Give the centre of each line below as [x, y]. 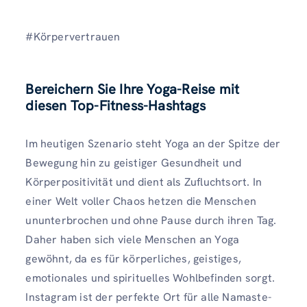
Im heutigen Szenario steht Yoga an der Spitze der [153, 144]
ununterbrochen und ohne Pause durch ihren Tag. [151, 221]
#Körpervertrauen [73, 36]
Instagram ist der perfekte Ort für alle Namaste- [148, 297]
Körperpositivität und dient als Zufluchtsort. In [144, 182]
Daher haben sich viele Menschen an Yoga [133, 240]
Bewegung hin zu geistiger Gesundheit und [134, 163]
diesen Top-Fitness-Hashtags [115, 106]
